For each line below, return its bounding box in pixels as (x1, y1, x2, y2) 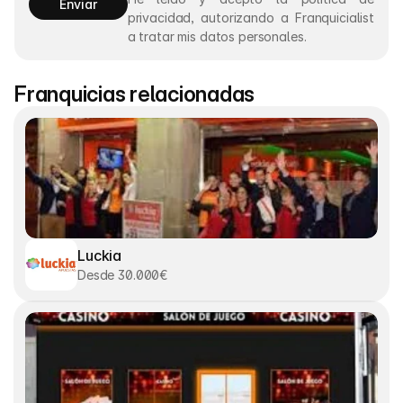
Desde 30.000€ (77, 266, 168, 282)
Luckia (77, 246, 122, 264)
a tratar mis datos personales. (127, 29, 307, 44)
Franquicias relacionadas (14, 81, 255, 107)
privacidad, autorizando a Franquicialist (127, 10, 374, 25)
